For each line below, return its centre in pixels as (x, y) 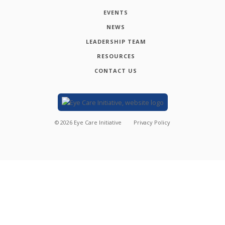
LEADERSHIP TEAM (116, 41)
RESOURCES (116, 56)
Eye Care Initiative (98, 123)
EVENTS (116, 12)
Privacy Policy (152, 123)
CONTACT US (116, 70)
